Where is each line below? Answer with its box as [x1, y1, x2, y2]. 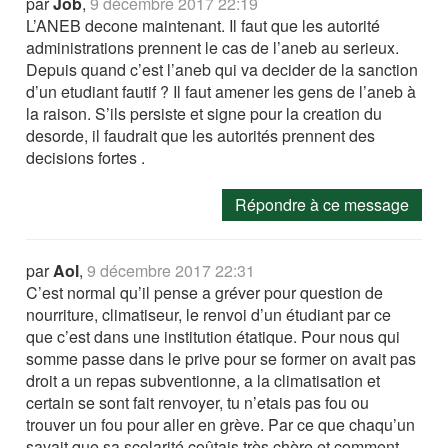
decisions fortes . [26, 145, 146, 169]
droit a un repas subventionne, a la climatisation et [26, 368, 381, 392]
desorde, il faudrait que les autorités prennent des [26, 123, 376, 147]
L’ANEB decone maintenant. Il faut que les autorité [26, 13, 381, 37]
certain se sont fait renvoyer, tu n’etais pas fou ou [26, 390, 370, 414]
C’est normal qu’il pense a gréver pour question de [26, 280, 384, 304]
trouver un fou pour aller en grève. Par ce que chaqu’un [26, 412, 416, 436]
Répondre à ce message [234, 192, 409, 216]
